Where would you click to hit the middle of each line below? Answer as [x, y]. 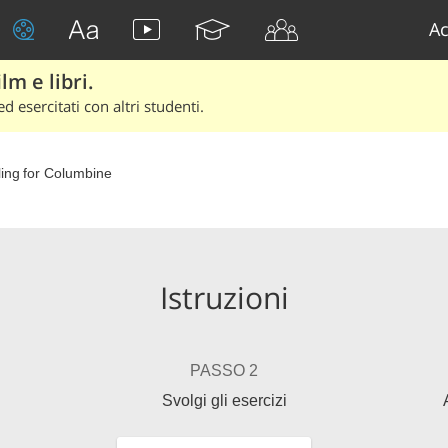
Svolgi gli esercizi [224, 400]
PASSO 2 [224, 370]
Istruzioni [224, 297]
